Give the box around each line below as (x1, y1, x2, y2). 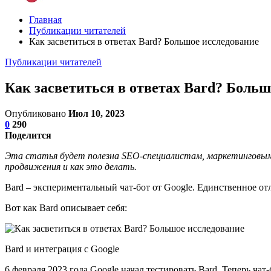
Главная (29, 15, 62, 25)
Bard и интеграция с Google (5, 243, 119, 254)
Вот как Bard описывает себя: (5, 202, 127, 213)
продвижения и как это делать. (5, 161, 137, 172)
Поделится (5, 129, 51, 140)
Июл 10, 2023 (68, 108, 125, 119)
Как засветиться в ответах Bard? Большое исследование (29, 36, 259, 47)
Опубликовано (5, 108, 68, 119)
